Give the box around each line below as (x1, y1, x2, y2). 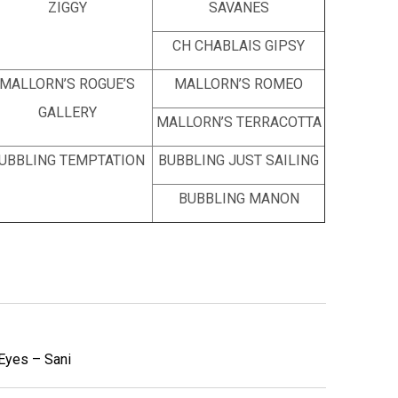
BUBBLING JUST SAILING (158, 152, 319, 169)
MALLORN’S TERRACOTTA (155, 114, 322, 131)
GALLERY (37, 104, 97, 121)
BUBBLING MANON (178, 190, 299, 207)
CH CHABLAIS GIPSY (172, 37, 305, 54)
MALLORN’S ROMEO (174, 76, 303, 92)
